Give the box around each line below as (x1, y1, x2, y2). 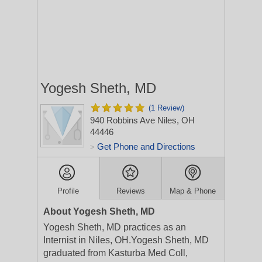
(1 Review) (149, 104, 184, 112)
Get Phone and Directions (97, 142, 195, 151)
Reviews (116, 187, 145, 195)
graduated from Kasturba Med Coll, (43, 248, 188, 258)
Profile (57, 187, 80, 195)
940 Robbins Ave (90, 115, 157, 125)
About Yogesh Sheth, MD (43, 206, 155, 216)
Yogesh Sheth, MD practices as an (43, 222, 186, 232)
